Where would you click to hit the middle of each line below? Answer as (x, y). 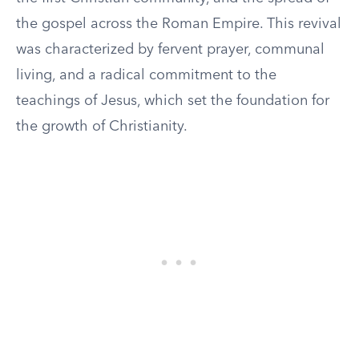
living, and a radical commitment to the (146, 75)
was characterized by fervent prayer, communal (170, 50)
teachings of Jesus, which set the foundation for (173, 101)
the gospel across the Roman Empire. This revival (179, 24)
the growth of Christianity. (102, 127)
